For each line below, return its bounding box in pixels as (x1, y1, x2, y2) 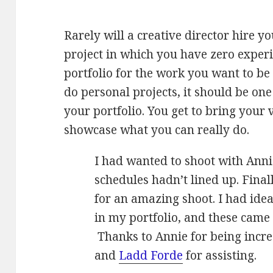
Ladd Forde (119, 247, 183, 264)
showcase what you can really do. (64, 122, 250, 138)
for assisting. (183, 247, 257, 264)
